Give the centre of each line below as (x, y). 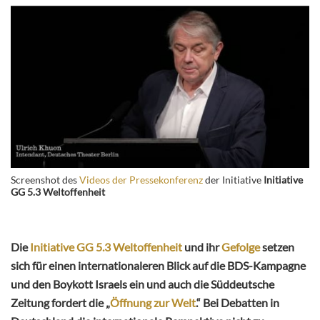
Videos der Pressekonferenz (141, 180)
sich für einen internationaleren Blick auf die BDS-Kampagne (158, 266)
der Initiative (233, 180)
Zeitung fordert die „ (60, 303)
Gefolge (241, 247)
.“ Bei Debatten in (237, 303)
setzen (277, 247)
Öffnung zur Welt (153, 303)
